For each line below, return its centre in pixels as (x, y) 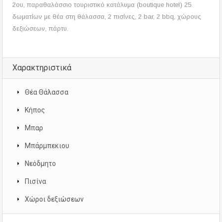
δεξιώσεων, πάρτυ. (40, 29)
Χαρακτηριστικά (42, 68)
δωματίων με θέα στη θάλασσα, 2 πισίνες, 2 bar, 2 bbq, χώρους (107, 17)
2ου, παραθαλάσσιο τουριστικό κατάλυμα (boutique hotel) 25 (102, 5)
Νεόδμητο (40, 164)
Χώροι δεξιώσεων (54, 199)
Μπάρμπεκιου (47, 146)
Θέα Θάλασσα (47, 92)
